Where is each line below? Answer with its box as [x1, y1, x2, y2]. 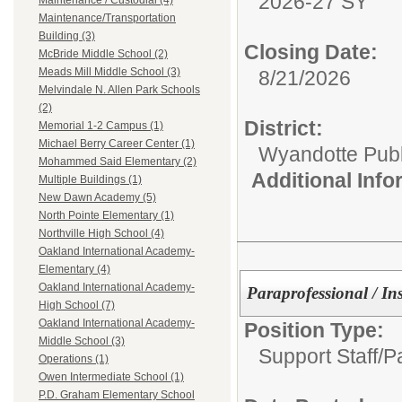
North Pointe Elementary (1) [39, 209, 174, 223]
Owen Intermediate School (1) [39, 371, 184, 384]
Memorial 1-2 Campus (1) [39, 119, 163, 133]
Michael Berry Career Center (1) [39, 137, 195, 151]
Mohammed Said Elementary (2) [39, 155, 197, 169]
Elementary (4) [39, 263, 110, 276]
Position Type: [244, 319, 384, 342]
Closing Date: [244, 40, 378, 65]
